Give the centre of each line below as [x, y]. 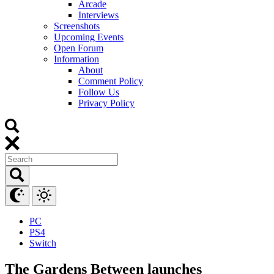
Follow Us [99, 92]
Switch [43, 243]
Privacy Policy [106, 103]
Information [76, 59]
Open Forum [79, 48]
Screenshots [77, 26]
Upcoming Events [89, 37]
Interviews [98, 15]
